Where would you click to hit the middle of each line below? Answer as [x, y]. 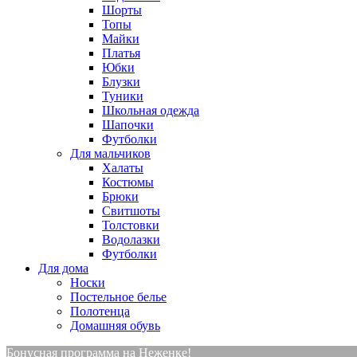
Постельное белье [118, 297]
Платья [121, 53]
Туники [123, 96]
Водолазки [131, 239]
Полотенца [100, 311]
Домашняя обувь [115, 326]
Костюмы [128, 182]
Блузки [121, 82]
